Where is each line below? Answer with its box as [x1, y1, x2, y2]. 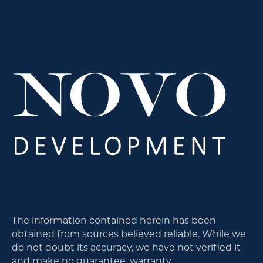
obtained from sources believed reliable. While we [11, 227, 246, 240]
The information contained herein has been [11, 213, 216, 226]
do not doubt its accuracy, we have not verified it [11, 240, 241, 253]
